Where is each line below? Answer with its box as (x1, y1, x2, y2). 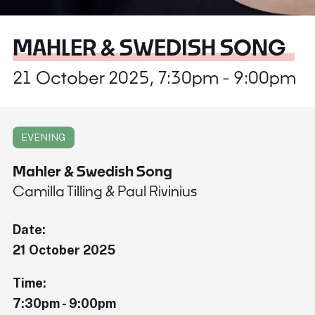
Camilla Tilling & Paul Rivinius (13, 182, 197, 200)
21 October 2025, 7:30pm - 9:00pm (13, 67, 296, 87)
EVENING (21, 131, 66, 143)
